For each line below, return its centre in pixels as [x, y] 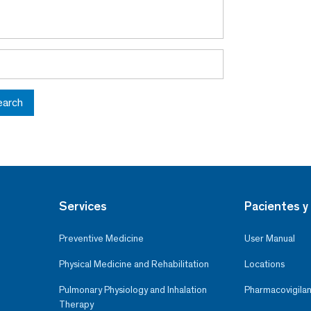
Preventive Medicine [101, 239]
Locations [264, 264]
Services [83, 207]
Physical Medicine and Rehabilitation [134, 264]
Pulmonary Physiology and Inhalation [133, 290]
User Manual [270, 239]
